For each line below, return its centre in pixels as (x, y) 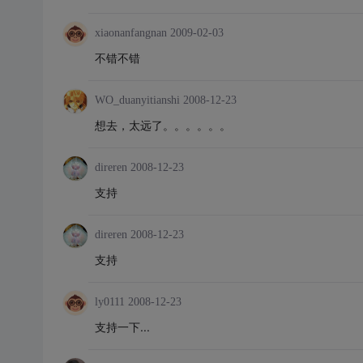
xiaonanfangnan (130, 33)
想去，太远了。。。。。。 (162, 125)
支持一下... (122, 327)
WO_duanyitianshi (137, 100)
